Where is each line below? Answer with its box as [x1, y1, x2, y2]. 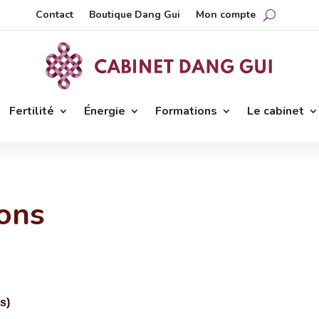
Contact [35, 8, 73, 21]
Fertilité [9, 103, 55, 119]
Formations [155, 103, 218, 119]
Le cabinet [247, 103, 305, 119]
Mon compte [195, 8, 256, 21]
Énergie [84, 103, 126, 119]
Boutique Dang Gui [88, 8, 180, 21]
